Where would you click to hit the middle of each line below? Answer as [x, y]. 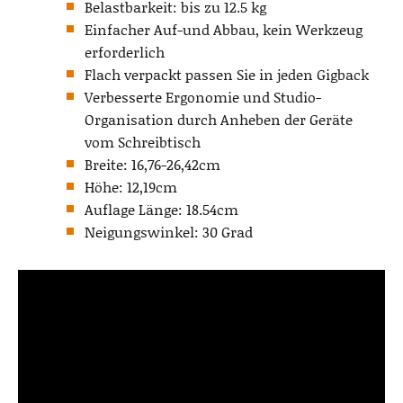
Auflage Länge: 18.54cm [161, 209]
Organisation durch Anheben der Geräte [219, 119]
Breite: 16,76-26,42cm [152, 164]
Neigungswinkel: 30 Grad [169, 231]
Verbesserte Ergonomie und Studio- [203, 96]
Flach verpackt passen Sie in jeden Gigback [227, 74]
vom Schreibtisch [143, 141]
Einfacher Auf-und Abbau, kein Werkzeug [224, 29]
